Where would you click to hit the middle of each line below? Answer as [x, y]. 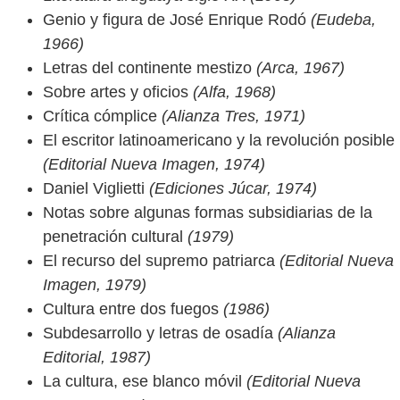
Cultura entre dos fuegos [131, 309]
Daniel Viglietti [94, 188]
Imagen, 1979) [95, 285]
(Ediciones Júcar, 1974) [231, 188]
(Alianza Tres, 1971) [231, 116]
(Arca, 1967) [298, 68]
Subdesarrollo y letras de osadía [158, 333]
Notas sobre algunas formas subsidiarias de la [208, 212]
